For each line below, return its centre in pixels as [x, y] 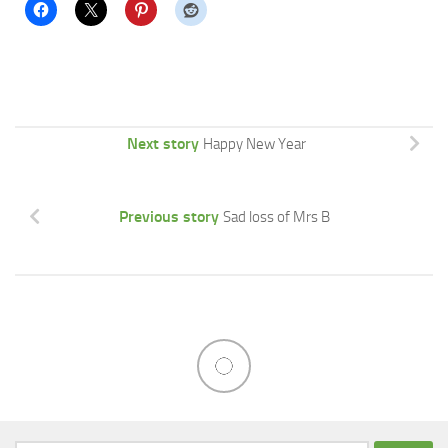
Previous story [168, 217]
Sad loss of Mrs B [276, 217]
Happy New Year [254, 144]
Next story [162, 144]
